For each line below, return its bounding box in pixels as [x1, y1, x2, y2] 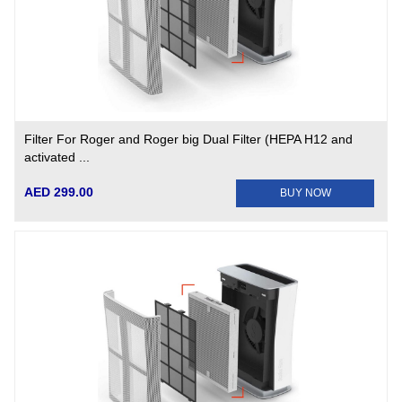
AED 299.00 [24, 185, 94, 199]
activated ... [24, 150, 91, 164]
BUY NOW [279, 187, 331, 199]
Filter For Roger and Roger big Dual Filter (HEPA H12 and [24, 132, 354, 146]
